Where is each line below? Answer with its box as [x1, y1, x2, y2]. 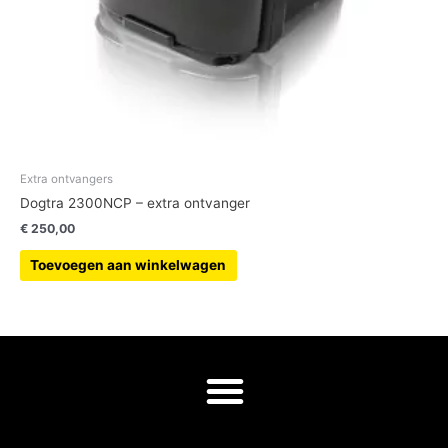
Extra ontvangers [20, 171, 113, 186]
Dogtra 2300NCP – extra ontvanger [20, 195, 250, 212]
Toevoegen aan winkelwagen [30, 257, 227, 274]
